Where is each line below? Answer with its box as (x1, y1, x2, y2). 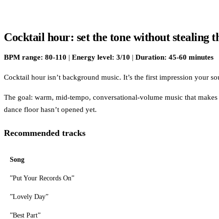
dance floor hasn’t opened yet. (4, 105, 97, 113)
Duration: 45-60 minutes (135, 53, 214, 61)
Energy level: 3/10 (72, 53, 130, 61)
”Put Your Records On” (10, 174, 74, 182)
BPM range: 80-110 (4, 53, 66, 61)
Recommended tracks (4, 128, 86, 138)
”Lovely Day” (10, 193, 48, 200)
